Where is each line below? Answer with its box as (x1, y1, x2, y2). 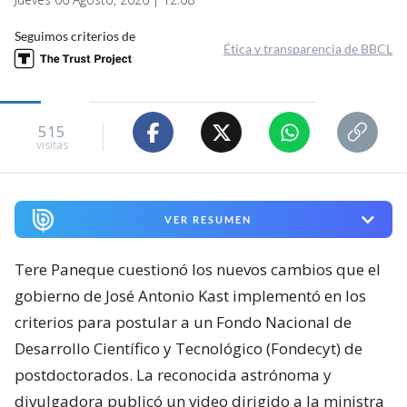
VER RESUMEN (164, 213, 252, 226)
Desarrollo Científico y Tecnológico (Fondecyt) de (15, 338, 362, 360)
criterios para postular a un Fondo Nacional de (15, 312, 352, 333)
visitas (35, 136, 68, 153)
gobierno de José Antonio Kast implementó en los (15, 285, 366, 307)
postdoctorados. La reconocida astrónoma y (15, 364, 332, 386)
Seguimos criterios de (15, 28, 135, 45)
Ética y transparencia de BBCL (223, 41, 392, 57)
